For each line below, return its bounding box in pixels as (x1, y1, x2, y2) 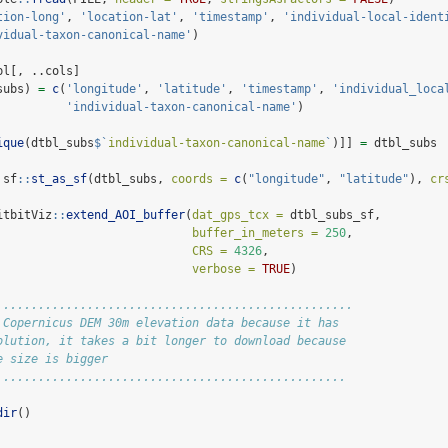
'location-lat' (80, 10, 178, 25)
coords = (171, 172, 227, 187)
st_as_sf (31, 172, 87, 187)
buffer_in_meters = (192, 226, 318, 241)
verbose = (192, 262, 255, 277)
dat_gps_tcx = (192, 208, 283, 223)
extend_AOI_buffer (66, 208, 185, 223)
